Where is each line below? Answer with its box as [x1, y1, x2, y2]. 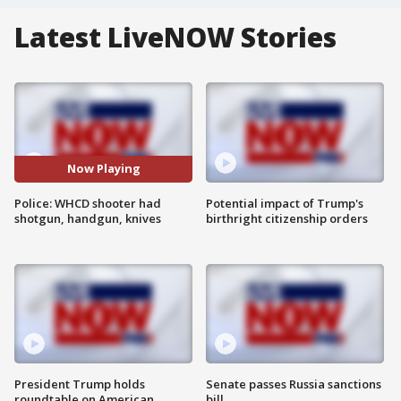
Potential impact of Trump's [206, 194, 363, 211]
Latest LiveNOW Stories [14, 19, 337, 55]
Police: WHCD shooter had [14, 194, 161, 211]
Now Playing [66, 160, 141, 177]
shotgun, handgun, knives [14, 209, 161, 226]
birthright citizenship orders [206, 209, 368, 226]
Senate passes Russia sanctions [206, 376, 381, 393]
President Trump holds [14, 376, 145, 393]
